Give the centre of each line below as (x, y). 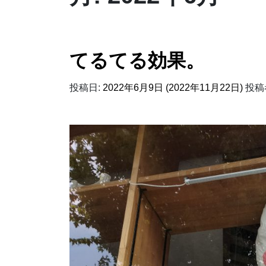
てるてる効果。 (137, 61)
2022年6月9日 (133, 88)
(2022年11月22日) (204, 88)
